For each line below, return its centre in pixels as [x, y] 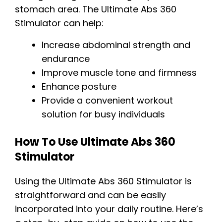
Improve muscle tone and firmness [119, 73]
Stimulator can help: [59, 23]
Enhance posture [79, 87]
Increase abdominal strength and [116, 45]
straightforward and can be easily [90, 195]
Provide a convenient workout [107, 101]
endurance [66, 59]
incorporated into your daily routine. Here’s [109, 209]
